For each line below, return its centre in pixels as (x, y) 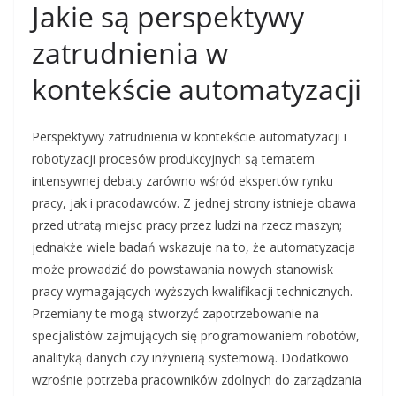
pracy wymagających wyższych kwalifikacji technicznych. (192, 292)
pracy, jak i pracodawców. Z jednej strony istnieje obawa (194, 203)
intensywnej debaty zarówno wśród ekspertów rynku (183, 181)
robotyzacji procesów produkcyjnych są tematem (173, 159)
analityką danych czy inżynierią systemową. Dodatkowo (190, 358)
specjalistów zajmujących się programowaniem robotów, (196, 336)
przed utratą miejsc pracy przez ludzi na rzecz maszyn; (187, 225)
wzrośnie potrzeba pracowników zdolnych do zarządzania (197, 380)
